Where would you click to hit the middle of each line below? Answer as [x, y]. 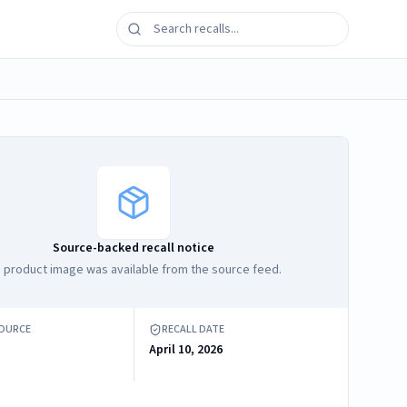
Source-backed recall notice [134, 248]
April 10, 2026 [186, 350]
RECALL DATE [194, 329]
